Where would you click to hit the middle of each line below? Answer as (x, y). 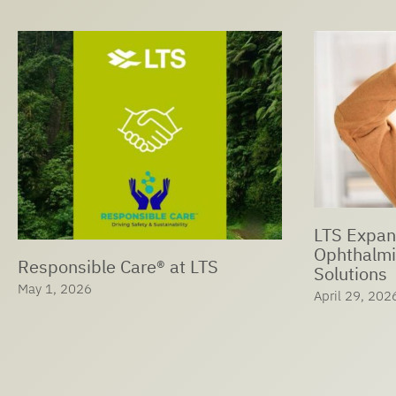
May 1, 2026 (54, 288)
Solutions (350, 274)
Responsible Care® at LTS (118, 267)
